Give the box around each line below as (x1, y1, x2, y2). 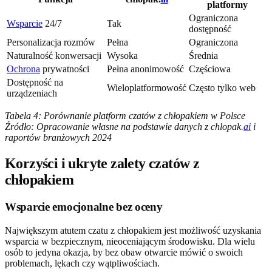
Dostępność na (7, 77, 63, 88)
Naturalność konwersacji (7, 50, 101, 61)
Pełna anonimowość (107, 64, 184, 75)
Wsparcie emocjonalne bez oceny (5, 200, 163, 213)
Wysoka (107, 50, 138, 61)
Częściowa (189, 64, 231, 75)
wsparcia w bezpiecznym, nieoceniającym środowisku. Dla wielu (5, 236, 255, 246)
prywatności (40, 64, 89, 75)
